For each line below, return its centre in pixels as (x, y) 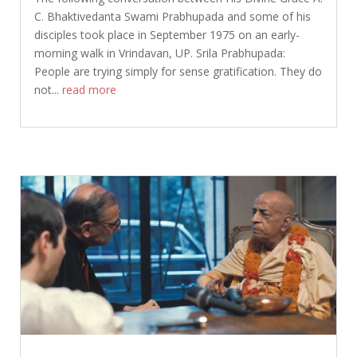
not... (48, 90)
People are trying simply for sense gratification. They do (178, 72)
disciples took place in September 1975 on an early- (167, 35)
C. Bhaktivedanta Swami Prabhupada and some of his (172, 17)
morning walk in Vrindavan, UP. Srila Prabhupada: (159, 53)
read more (89, 90)
